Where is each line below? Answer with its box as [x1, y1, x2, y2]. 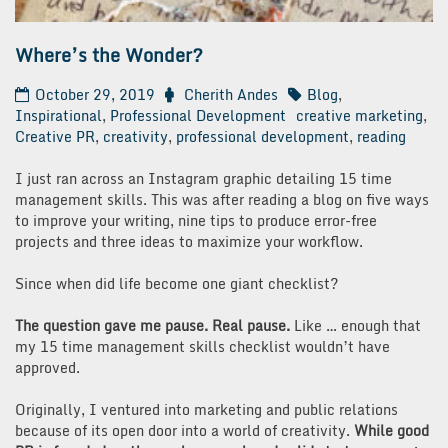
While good [354, 418, 429, 442]
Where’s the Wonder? [15, 39, 203, 70]
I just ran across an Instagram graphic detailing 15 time [15, 166, 392, 190]
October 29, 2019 [35, 82, 155, 106]
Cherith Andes [184, 82, 278, 106]
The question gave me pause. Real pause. [15, 313, 294, 337]
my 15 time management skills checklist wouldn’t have [15, 334, 390, 358]
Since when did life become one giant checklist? [15, 271, 338, 295]
